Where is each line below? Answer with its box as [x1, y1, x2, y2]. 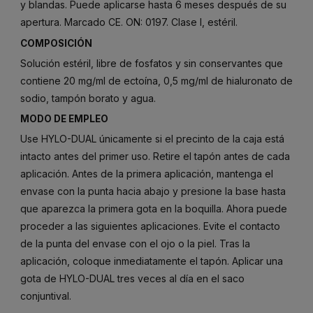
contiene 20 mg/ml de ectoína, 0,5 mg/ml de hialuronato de [20, 74, 293, 87]
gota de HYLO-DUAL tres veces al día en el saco [20, 272, 245, 285]
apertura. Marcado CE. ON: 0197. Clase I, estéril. [20, 16, 238, 29]
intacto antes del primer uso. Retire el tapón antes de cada [20, 150, 290, 163]
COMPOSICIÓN [20, 37, 92, 49]
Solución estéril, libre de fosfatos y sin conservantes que [20, 57, 283, 69]
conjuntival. [20, 290, 71, 303]
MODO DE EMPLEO [20, 113, 108, 125]
